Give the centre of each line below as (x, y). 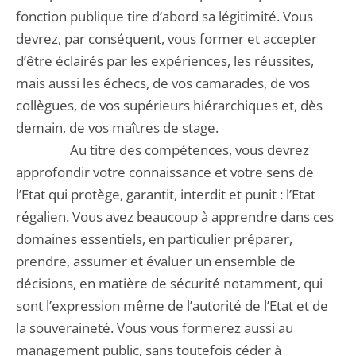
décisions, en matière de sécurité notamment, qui (169, 283)
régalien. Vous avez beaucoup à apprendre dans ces (175, 217)
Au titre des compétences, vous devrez (163, 150)
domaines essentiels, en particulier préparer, (154, 239)
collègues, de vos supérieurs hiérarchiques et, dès (169, 105)
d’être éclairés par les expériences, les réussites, (165, 61)
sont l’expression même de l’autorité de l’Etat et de (172, 306)
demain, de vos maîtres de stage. (117, 128)
